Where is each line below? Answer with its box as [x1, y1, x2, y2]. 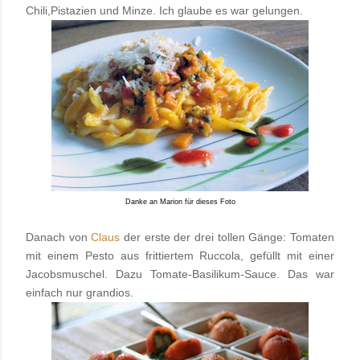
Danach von [26, 231, 88, 244]
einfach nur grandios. [26, 286, 133, 300]
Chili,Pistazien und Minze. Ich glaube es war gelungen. [26, 4, 306, 18]
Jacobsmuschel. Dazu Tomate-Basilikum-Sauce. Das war [26, 268, 334, 281]
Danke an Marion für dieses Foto [125, 198, 235, 207]
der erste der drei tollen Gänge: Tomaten [124, 231, 335, 244]
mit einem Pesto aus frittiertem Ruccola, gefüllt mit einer [26, 249, 334, 263]
